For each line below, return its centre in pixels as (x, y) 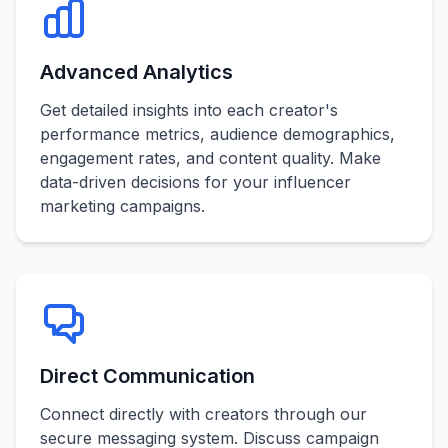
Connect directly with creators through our (203, 414)
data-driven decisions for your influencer (195, 182)
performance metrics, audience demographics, (217, 134)
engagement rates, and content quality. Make (210, 158)
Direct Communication (147, 376)
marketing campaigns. (122, 206)
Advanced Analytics (136, 72)
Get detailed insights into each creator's (189, 110)
